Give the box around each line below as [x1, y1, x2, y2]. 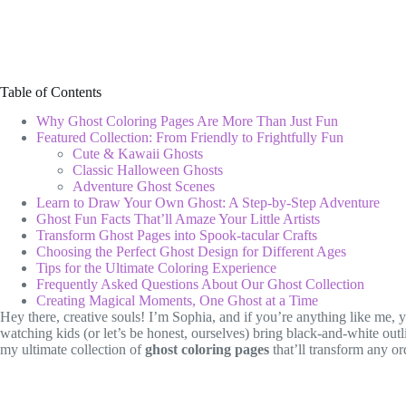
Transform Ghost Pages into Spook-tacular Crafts [36, 227, 317, 244]
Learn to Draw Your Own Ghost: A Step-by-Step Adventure [36, 195, 380, 211]
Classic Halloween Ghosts [72, 162, 223, 179]
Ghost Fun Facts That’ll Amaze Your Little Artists [36, 211, 320, 227]
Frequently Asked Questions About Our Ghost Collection [36, 276, 364, 293]
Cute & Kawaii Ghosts [72, 146, 203, 162]
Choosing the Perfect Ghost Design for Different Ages [36, 244, 346, 260]
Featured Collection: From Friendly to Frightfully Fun [36, 130, 343, 146]
